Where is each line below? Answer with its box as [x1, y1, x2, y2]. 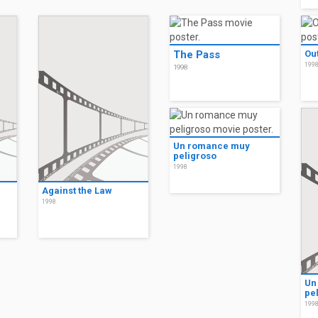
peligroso [173, 150, 216, 161]
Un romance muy [173, 141, 250, 151]
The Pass [173, 48, 220, 61]
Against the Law [42, 185, 112, 196]
